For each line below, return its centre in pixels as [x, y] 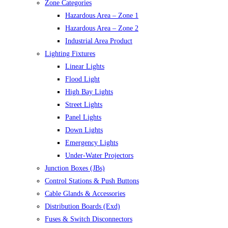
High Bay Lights [89, 92]
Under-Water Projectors [99, 155]
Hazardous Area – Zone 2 [102, 28]
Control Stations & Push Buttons [92, 181]
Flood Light [82, 79]
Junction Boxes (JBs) [75, 168]
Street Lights [84, 105]
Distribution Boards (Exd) [82, 206]
